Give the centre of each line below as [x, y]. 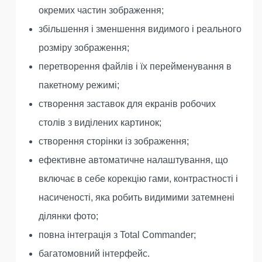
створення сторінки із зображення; [114, 141]
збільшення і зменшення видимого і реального [140, 29]
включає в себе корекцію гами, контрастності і [138, 179]
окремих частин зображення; [101, 10]
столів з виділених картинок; [100, 123]
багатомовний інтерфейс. [94, 254]
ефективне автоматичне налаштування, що [133, 160]
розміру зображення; [84, 48]
